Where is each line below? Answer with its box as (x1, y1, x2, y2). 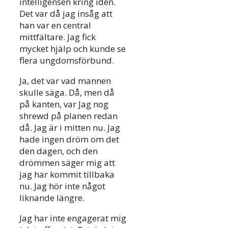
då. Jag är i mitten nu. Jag (19, 121, 120, 133)
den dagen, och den (19, 145, 98, 157)
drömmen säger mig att (19, 156, 115, 168)
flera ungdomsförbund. (19, 54, 114, 66)
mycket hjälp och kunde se (19, 42, 126, 54)
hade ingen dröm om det (19, 133, 119, 145)
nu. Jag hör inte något (19, 180, 105, 192)
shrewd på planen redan (19, 109, 118, 122)
